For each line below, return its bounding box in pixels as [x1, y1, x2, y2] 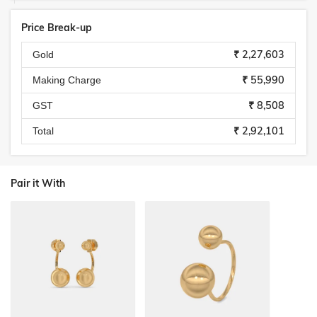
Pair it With [11, 177, 65, 190]
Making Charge [33, 74, 101, 86]
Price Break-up [21, 21, 92, 34]
